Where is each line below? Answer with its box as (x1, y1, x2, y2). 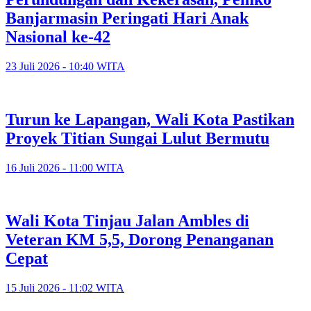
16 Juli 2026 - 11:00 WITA (6, 161, 124, 174)
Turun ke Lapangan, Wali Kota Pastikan (6, 110, 294, 129)
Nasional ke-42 (6, 28, 110, 47)
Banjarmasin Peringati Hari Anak (6, 9, 249, 28)
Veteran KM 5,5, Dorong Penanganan (6, 230, 274, 249)
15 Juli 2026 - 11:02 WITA (6, 281, 124, 294)
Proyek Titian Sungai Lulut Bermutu (6, 129, 269, 148)
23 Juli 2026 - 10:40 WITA (6, 60, 125, 73)
